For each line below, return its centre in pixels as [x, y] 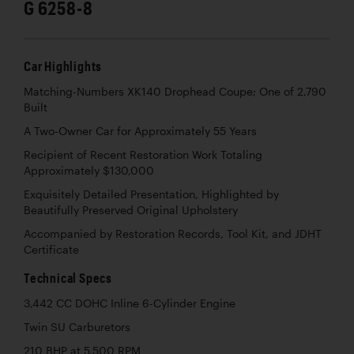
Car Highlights [63, 66]
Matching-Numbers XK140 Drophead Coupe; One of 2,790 [175, 92]
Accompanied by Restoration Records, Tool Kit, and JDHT [173, 234]
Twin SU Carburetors [77, 328]
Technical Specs [68, 278]
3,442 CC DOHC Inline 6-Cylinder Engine [130, 304]
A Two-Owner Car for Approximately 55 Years [140, 132]
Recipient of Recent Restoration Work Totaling [143, 155]
